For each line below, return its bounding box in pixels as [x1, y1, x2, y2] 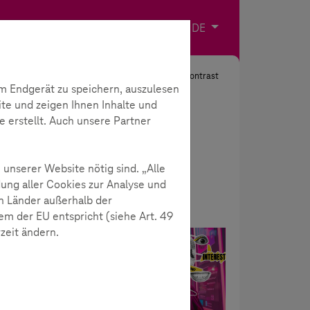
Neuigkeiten [70, 232, 137, 248]
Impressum [78, 20, 134, 35]
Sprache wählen [207, 20, 286, 35]
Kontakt [143, 20, 182, 35]
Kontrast [182, 70, 219, 82]
